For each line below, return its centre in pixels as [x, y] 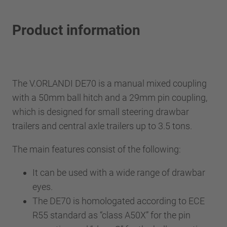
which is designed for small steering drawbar [101, 111]
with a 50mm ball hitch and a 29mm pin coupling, [110, 97]
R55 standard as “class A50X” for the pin [111, 215]
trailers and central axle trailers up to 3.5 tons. [102, 126]
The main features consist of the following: [97, 149]
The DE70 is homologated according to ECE [119, 201]
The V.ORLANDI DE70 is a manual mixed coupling [109, 83]
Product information [76, 30]
